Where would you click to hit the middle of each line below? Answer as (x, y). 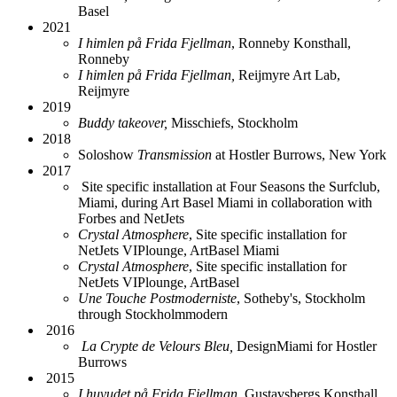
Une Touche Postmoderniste (157, 298)
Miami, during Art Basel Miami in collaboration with (225, 202)
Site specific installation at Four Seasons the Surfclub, (231, 186)
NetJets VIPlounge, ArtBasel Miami (179, 250)
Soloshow (108, 154)
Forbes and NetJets (131, 218)
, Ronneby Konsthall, (291, 43)
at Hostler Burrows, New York (301, 154)
